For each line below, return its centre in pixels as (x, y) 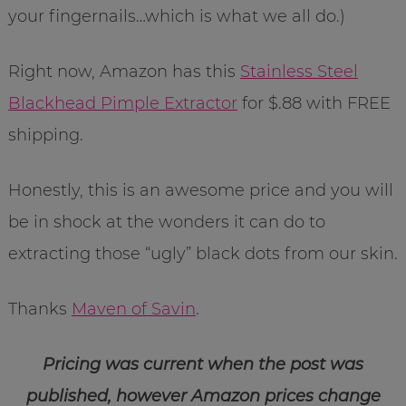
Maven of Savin (133, 309)
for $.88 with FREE (314, 103)
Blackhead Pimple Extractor (122, 103)
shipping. (45, 135)
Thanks (39, 309)
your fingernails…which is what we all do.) (176, 16)
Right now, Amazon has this (124, 71)
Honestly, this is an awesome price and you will (200, 190)
